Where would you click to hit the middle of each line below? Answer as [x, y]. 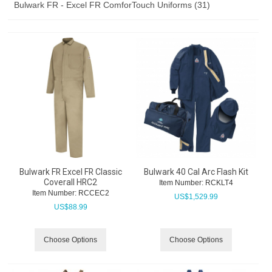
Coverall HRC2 [71, 182]
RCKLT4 [218, 182]
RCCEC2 [93, 193]
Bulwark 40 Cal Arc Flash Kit [196, 172]
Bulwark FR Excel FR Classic [70, 172]
